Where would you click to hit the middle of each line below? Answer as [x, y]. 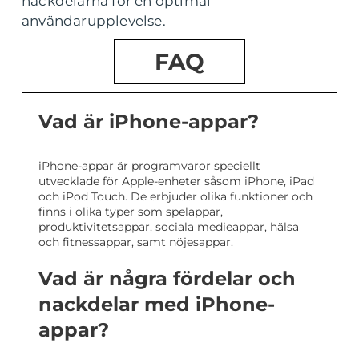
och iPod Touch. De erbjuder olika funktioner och [175, 196]
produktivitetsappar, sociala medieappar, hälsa [169, 226]
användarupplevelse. [94, 20]
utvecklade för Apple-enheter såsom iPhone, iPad [176, 181]
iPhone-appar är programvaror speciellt [149, 165]
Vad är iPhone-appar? [149, 121]
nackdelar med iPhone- [157, 304]
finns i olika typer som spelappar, [131, 211]
